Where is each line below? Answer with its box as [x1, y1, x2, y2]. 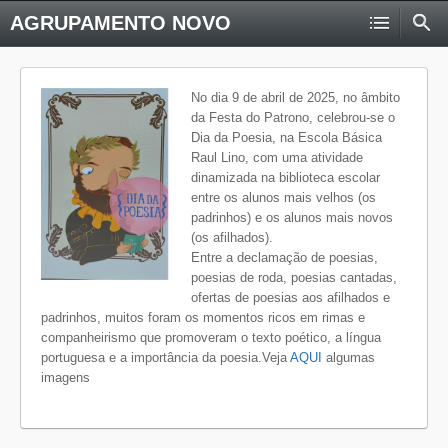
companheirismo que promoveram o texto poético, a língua [41, 330, 381, 345]
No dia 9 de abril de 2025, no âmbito [191, 90, 400, 105]
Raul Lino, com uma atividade [191, 150, 363, 165]
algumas [326, 350, 375, 365]
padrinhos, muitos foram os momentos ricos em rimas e [41, 310, 365, 325]
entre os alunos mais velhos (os [191, 190, 376, 205]
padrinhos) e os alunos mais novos [191, 210, 393, 225]
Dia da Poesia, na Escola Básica [191, 130, 382, 145]
